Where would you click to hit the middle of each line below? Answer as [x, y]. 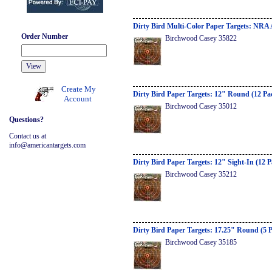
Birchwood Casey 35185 [201, 242]
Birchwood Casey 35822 [201, 38]
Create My [79, 89]
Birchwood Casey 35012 [201, 106]
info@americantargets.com [47, 145]
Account [78, 99]
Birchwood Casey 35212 [201, 174]
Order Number [45, 36]
